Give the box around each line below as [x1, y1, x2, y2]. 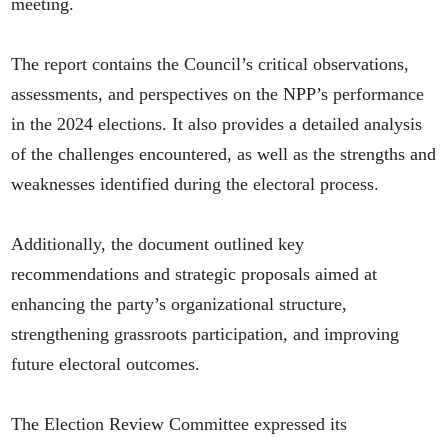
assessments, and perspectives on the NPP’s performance [11, 84, 425, 105]
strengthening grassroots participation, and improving [11, 324, 400, 345]
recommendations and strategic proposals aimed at [11, 264, 378, 285]
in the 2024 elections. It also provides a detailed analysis [11, 114, 423, 135]
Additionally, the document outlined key [11, 234, 305, 255]
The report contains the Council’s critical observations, [11, 54, 410, 75]
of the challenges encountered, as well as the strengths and [11, 144, 437, 165]
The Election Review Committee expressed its [11, 414, 348, 435]
